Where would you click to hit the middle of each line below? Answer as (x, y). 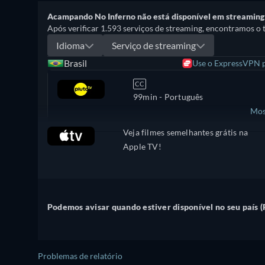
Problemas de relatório (80, 256)
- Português (180, 97)
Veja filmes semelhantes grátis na (185, 132)
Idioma (70, 45)
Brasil (75, 63)
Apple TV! (142, 146)
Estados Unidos (96, 139)
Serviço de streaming (154, 45)
